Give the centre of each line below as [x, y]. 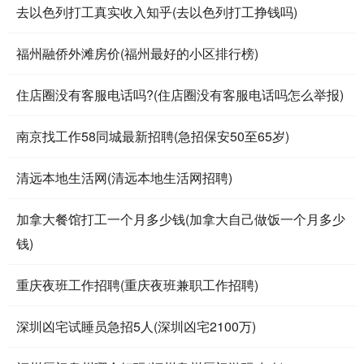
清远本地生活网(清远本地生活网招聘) [124, 177]
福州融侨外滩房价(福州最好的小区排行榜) [137, 53]
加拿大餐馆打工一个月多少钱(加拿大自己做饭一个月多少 [181, 219]
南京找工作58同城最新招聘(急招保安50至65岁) [153, 136]
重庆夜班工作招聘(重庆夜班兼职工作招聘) [137, 284]
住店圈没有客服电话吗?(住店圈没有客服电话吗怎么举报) [180, 94]
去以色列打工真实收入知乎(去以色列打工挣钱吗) [157, 11]
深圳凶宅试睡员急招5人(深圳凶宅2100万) [136, 326]
